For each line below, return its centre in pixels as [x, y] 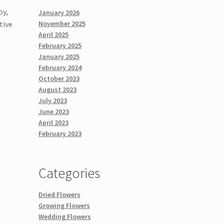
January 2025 [59, 56]
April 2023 [53, 122]
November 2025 [62, 23]
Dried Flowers [59, 194]
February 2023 [60, 133]
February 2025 [60, 45]
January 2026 [59, 12]
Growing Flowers [64, 205]
